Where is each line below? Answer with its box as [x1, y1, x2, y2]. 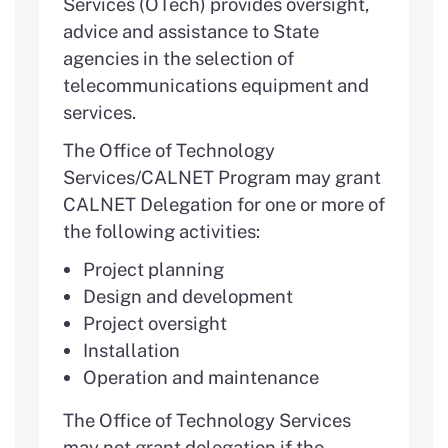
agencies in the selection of [63, 46, 294, 69]
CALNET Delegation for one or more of [63, 193, 385, 215]
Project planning [83, 258, 224, 281]
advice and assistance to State [63, 19, 319, 42]
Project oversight [83, 312, 227, 335]
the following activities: [63, 220, 260, 242]
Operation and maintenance [83, 366, 319, 389]
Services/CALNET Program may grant [63, 166, 381, 188]
